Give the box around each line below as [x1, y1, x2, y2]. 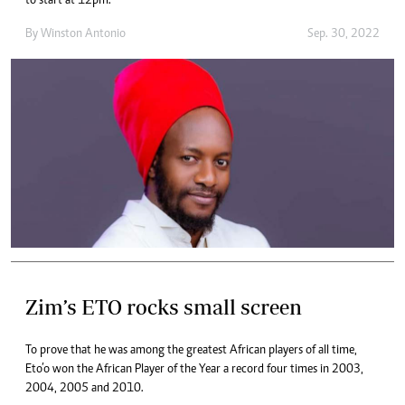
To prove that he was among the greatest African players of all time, [25, 344, 357, 357]
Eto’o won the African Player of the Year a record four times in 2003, [25, 363, 363, 376]
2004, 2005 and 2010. [25, 381, 144, 395]
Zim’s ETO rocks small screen [25, 294, 302, 319]
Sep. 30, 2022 [307, 27, 380, 41]
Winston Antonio [41, 27, 126, 41]
